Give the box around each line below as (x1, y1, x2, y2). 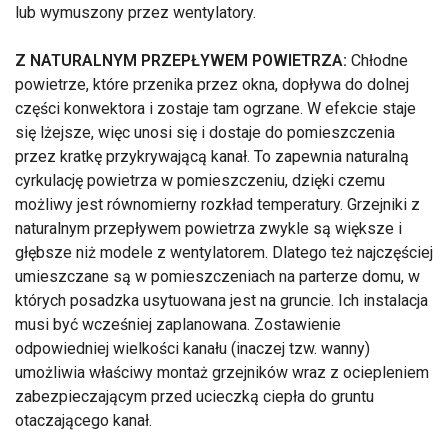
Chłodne (347, 51, 408, 71)
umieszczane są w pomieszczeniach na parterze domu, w (15, 267, 420, 287)
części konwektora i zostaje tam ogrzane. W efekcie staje (15, 99, 416, 119)
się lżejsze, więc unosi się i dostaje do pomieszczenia (15, 123, 395, 143)
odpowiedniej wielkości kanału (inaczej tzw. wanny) (15, 339, 370, 359)
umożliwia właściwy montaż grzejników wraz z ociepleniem (15, 363, 429, 383)
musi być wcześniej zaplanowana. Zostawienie (15, 315, 341, 335)
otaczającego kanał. (15, 411, 152, 431)
